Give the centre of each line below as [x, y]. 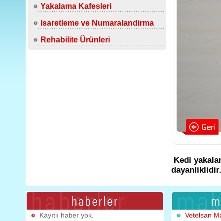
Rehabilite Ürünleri [75, 40]
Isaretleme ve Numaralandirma [97, 23]
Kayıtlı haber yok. [67, 215]
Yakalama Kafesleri [76, 6]
